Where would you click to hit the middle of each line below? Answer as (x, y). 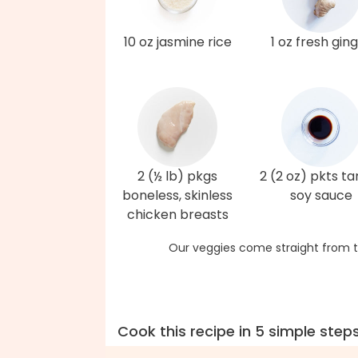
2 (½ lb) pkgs (177, 177)
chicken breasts (177, 215)
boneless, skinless (177, 196)
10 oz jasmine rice (177, 42)
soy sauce (321, 196)
